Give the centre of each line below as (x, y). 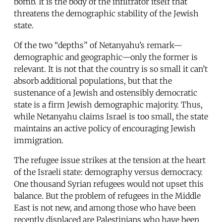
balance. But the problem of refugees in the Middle (107, 195)
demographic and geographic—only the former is (106, 57)
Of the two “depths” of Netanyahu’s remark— (98, 45)
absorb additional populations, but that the (93, 81)
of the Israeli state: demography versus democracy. (108, 172)
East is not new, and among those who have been (105, 207)
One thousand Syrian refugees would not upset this (109, 184)
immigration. (39, 140)
